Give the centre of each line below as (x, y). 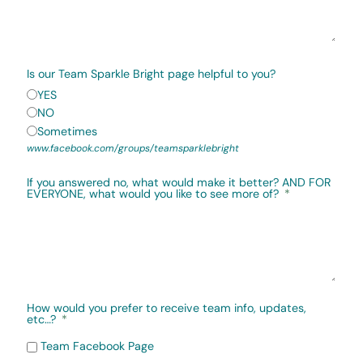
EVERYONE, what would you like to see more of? (153, 193)
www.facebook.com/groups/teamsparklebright (133, 148)
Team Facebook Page (97, 346)
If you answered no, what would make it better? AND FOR (179, 182)
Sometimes (67, 131)
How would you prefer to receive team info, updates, (167, 308)
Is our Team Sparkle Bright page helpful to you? (151, 73)
